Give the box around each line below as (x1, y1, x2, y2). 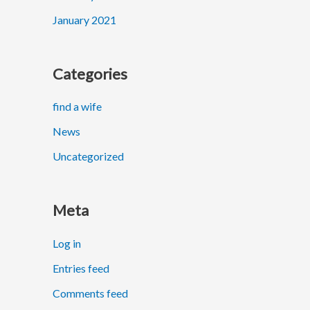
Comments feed (53, 286, 128, 300)
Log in (53, 236, 81, 250)
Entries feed (53, 261, 109, 275)
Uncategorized (53, 149, 124, 163)
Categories (53, 64, 127, 83)
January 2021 (53, 13, 116, 27)
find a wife (53, 100, 102, 113)
